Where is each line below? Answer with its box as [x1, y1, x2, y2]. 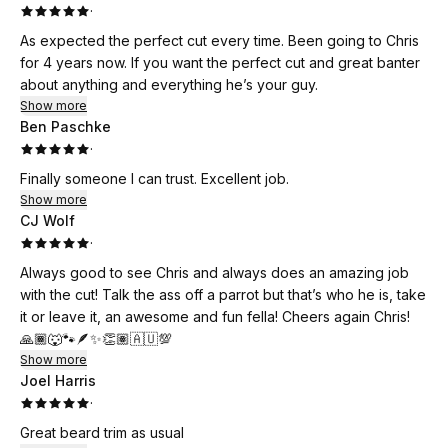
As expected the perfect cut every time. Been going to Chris [20, 32, 419, 49]
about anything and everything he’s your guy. [20, 76, 318, 93]
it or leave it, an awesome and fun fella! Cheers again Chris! [20, 308, 410, 325]
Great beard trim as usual [20, 424, 184, 441]
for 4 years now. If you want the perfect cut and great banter [20, 54, 420, 71]
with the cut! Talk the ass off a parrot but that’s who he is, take [20, 286, 426, 303]
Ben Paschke [20, 118, 111, 135]
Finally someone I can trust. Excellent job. [20, 170, 289, 187]
